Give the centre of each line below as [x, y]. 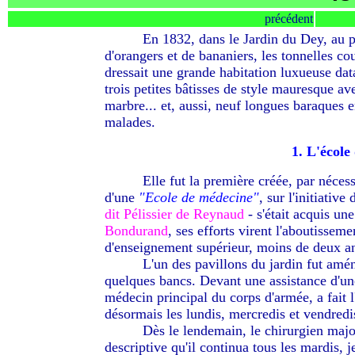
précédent [289, 19]
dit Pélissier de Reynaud [176, 214]
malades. [130, 122]
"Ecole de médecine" [198, 197]
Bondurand [136, 231]
